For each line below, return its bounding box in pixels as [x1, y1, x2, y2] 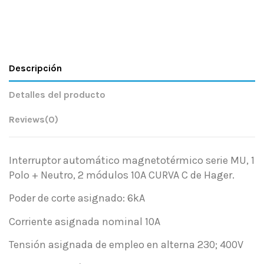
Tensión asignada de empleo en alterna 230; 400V [9, 238, 243, 252]
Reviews [9, 114, 45, 125]
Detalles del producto [9, 89, 105, 100]
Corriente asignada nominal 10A [9, 214, 160, 228]
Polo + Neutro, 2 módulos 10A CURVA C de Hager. [9, 169, 235, 181]
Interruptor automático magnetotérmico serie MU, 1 [9, 154, 255, 167]
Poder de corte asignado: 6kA [9, 192, 145, 205]
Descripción [9, 62, 62, 74]
